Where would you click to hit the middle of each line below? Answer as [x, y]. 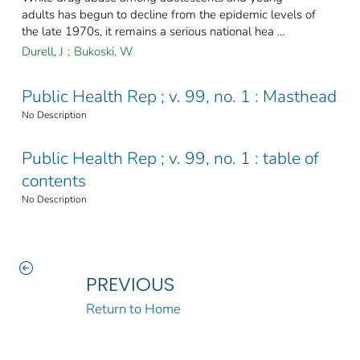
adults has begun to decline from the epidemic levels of [169, 15]
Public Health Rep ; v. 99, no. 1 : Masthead [179, 97]
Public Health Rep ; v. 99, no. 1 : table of [170, 159]
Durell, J [43, 52]
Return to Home [133, 309]
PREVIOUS [130, 284]
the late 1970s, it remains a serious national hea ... [153, 32]
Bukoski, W [103, 52]
